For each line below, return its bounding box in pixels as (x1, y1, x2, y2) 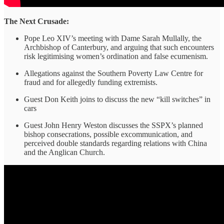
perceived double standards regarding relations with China (24, 138, 207, 147)
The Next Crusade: (4, 16, 69, 25)
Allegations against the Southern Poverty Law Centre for (24, 68, 203, 77)
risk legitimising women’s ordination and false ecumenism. (24, 51, 208, 60)
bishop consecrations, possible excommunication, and (24, 129, 192, 138)
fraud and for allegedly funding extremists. (24, 77, 157, 86)
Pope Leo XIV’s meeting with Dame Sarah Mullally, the (24, 33, 201, 42)
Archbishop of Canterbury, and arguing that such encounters (24, 42, 214, 51)
